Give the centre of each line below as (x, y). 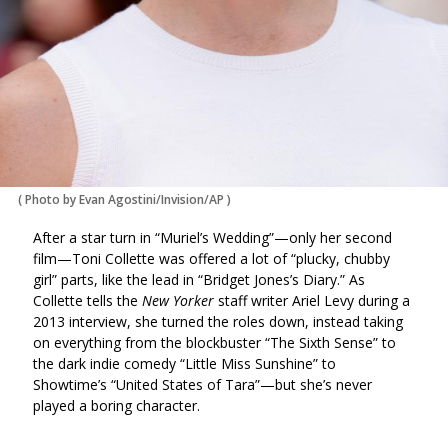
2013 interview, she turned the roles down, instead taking (218, 321)
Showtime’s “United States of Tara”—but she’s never (202, 384)
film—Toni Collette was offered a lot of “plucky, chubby (211, 258)
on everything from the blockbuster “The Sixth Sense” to (214, 342)
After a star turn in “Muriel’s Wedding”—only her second (212, 237)
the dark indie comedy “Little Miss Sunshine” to (184, 363)
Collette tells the (87, 300)
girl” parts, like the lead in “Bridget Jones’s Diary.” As (199, 279)
